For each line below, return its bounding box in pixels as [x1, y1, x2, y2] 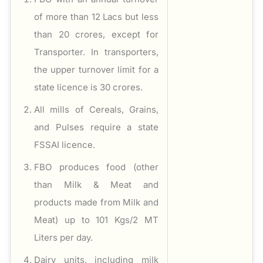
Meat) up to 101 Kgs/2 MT [34, 214, 159, 225]
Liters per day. [34, 231, 93, 243]
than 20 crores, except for [34, 28, 159, 40]
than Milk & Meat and [34, 178, 159, 190]
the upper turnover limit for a [34, 63, 159, 75]
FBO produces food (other [34, 161, 159, 173]
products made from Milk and [34, 196, 159, 208]
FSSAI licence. [34, 139, 95, 150]
